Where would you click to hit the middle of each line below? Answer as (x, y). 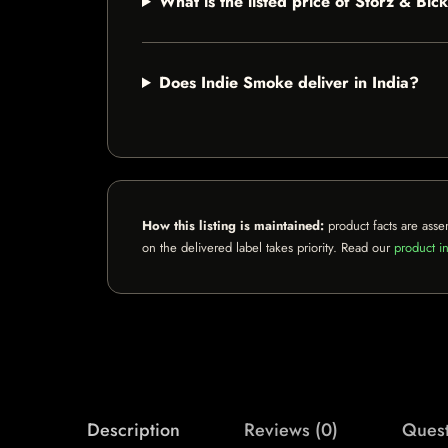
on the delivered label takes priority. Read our (268, 247)
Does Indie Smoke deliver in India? (288, 82)
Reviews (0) (291, 430)
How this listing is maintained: (233, 225)
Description (133, 430)
